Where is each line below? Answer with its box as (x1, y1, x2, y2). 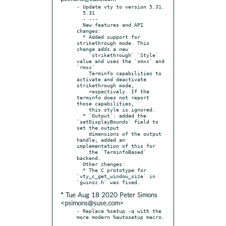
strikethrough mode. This (77, 39, 149, 46)
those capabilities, (77, 100, 134, 106)
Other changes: (77, 160, 83, 167)
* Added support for (77, 33, 83, 40)
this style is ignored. (77, 106, 89, 112)
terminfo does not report (77, 94, 149, 100)
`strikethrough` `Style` (77, 51, 89, 58)
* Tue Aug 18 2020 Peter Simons (61, 192, 157, 199)
